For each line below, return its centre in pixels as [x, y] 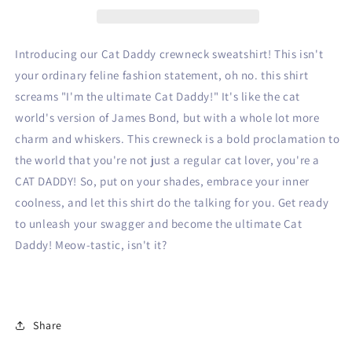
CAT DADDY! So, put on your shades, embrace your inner [162, 181]
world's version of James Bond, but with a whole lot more [167, 118]
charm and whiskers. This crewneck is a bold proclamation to [178, 139]
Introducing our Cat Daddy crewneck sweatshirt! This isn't [169, 54]
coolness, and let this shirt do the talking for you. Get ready [172, 203]
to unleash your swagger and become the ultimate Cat [159, 224]
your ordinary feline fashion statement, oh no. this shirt [162, 75]
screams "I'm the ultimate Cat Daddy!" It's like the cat [158, 97]
